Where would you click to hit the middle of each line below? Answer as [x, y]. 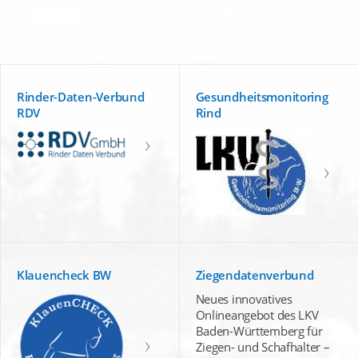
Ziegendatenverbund [255, 274]
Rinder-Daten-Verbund [81, 96]
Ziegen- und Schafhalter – [263, 346]
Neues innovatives [244, 298]
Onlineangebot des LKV [257, 314]
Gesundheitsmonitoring [262, 96]
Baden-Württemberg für [259, 330]
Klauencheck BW [64, 274]
